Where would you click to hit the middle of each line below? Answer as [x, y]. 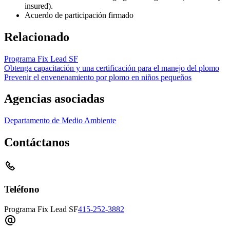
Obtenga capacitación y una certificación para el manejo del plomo [112, 68]
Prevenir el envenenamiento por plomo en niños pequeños [98, 77]
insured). [39, 6]
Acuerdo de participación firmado [79, 15]
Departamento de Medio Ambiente [60, 121]
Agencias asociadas [54, 99]
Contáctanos [37, 142]
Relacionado [37, 37]
